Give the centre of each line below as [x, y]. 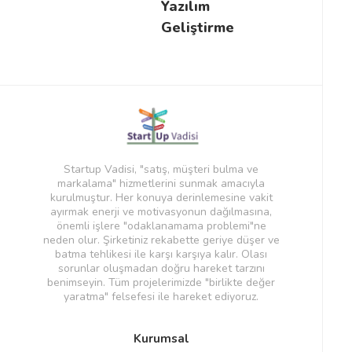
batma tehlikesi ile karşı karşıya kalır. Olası [161, 255]
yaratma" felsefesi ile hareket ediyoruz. [161, 297]
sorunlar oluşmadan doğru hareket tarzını [161, 269]
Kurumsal [161, 338]
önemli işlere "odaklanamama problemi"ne [161, 226]
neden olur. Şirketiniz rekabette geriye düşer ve [161, 240]
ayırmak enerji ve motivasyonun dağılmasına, [161, 212]
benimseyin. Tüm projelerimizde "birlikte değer [161, 283]
